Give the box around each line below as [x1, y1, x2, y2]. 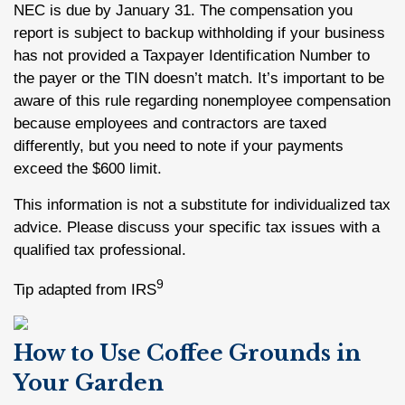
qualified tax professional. [14, 241, 186, 259]
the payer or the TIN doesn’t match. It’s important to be [14, 70, 384, 87]
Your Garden [14, 370, 164, 396]
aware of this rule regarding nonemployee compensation [14, 92, 391, 109]
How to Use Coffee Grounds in [14, 340, 361, 366]
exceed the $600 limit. [14, 160, 166, 177]
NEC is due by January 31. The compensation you [14, 2, 353, 19]
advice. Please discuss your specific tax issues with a [14, 219, 380, 236]
